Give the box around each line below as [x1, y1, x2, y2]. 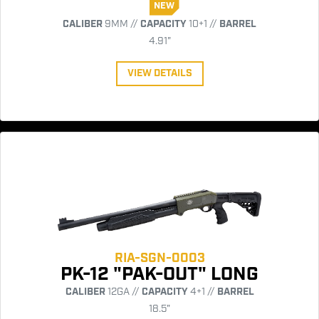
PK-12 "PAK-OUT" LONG [61, 262, 258, 288]
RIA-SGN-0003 [114, 250, 205, 268]
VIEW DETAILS [127, 66, 192, 80]
